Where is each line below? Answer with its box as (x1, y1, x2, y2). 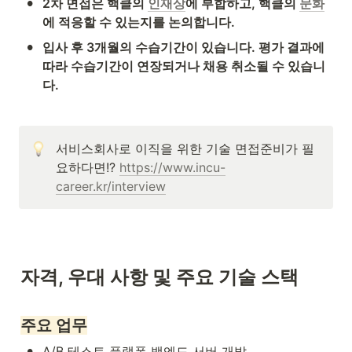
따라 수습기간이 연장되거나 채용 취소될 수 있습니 (42, 58, 325, 75)
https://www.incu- (119, 159, 225, 176)
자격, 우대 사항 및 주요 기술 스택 (20, 266, 299, 289)
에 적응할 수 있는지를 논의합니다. (42, 14, 235, 31)
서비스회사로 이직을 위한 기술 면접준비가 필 (56, 141, 314, 157)
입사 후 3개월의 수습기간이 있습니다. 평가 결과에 (42, 39, 324, 56)
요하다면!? (56, 159, 119, 176)
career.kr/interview (56, 178, 166, 195)
